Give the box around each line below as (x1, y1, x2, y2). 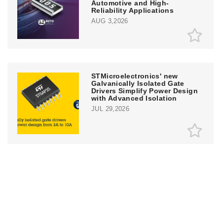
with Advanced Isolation (91, 94, 177, 102)
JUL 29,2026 (91, 105, 130, 112)
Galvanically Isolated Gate (91, 79, 184, 87)
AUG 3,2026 (91, 17, 128, 25)
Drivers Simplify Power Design (91, 86, 198, 95)
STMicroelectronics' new (91, 72, 178, 80)
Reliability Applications (91, 6, 174, 14)
